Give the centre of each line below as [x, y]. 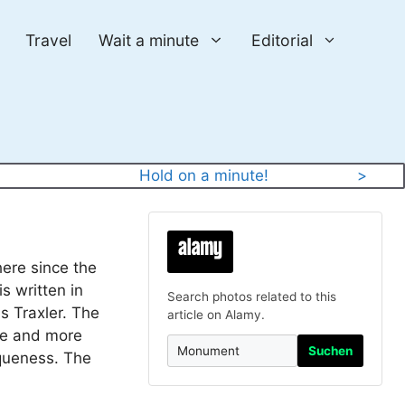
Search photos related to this [252, 297]
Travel [49, 40]
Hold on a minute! [203, 175]
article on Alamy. [217, 315]
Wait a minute [149, 40]
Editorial [282, 40]
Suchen [330, 351]
